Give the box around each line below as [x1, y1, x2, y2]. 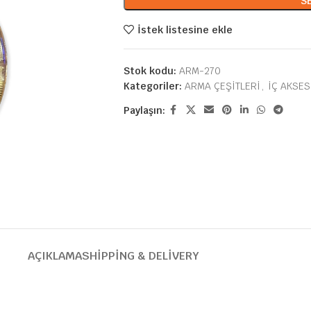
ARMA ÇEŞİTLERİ [184, 80, 260, 92]
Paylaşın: [123, 103, 165, 117]
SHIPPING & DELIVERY [81, 248, 199, 263]
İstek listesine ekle [137, 23, 233, 36]
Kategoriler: [123, 80, 182, 92]
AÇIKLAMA [27, 248, 82, 263]
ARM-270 [178, 65, 221, 77]
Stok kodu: [123, 65, 179, 77]
